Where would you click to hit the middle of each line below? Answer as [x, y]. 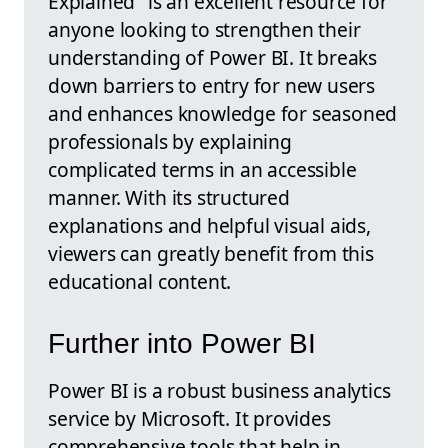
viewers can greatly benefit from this [211, 253]
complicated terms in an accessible [202, 169]
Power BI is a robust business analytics [219, 391]
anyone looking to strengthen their [204, 29]
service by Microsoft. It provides [189, 419]
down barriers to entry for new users [212, 85]
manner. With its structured [169, 197]
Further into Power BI [182, 344]
